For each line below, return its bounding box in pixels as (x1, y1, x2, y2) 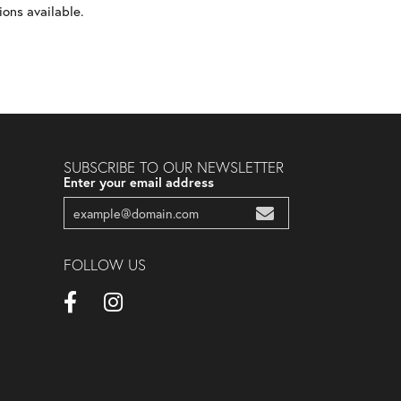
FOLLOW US (64, 256, 146, 275)
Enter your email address (64, 174, 214, 191)
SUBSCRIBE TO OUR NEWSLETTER (64, 158, 284, 177)
